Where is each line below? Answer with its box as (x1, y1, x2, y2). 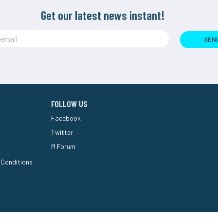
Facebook (51, 113, 81, 122)
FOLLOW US (51, 98, 88, 109)
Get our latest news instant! (40, 8, 165, 23)
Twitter (51, 127, 73, 136)
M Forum (51, 142, 76, 150)
